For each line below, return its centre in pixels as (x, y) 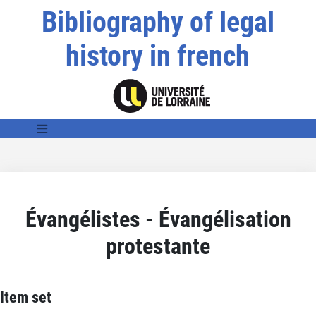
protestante (158, 246)
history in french (158, 56)
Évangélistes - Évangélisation (158, 219)
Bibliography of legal (158, 22)
